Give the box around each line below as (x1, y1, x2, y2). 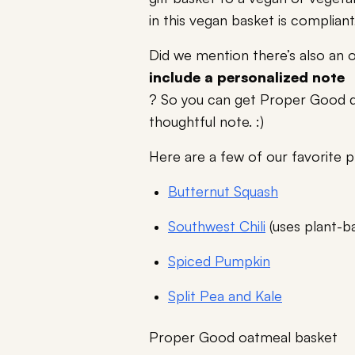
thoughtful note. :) (149, 113, 268, 131)
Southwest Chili (168, 217, 265, 235)
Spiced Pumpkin (168, 252, 270, 270)
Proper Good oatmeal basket (149, 328, 338, 346)
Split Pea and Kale (168, 287, 282, 305)
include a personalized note (149, 68, 345, 86)
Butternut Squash (168, 182, 278, 200)
